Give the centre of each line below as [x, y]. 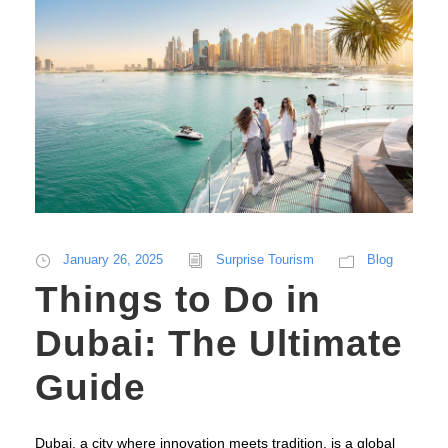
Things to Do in [178, 300]
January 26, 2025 [113, 260]
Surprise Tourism [265, 260]
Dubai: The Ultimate [219, 344]
